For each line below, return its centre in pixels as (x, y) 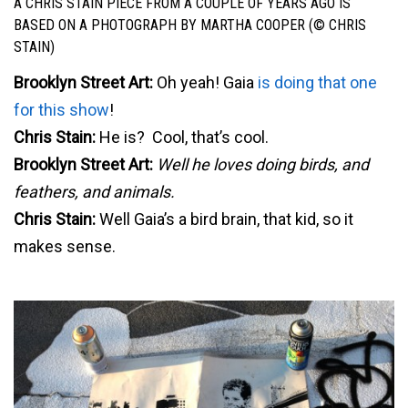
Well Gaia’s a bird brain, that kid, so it (224, 219)
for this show (61, 109)
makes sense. (65, 246)
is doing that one (317, 82)
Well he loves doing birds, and (263, 164)
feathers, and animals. (94, 191)
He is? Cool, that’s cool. (184, 137)
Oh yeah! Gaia (205, 82)
